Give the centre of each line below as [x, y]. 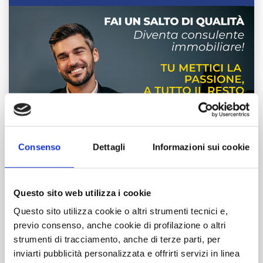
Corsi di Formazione [136, 200]
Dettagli [109, 147]
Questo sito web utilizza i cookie [82, 193]
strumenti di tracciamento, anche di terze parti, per [117, 239]
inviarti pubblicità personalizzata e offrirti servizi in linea [127, 253]
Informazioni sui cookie [201, 147]
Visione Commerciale [136, 237]
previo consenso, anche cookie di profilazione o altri [120, 225]
